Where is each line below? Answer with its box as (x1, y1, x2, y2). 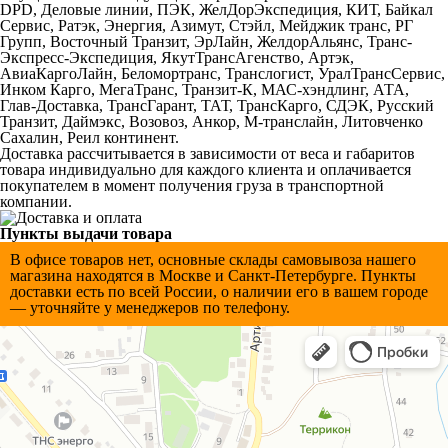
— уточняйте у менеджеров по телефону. (10, 299, 290, 316)
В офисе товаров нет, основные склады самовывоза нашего (10, 251, 416, 268)
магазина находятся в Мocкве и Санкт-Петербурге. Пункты (10, 267, 416, 284)
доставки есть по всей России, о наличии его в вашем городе (10, 283, 428, 300)
